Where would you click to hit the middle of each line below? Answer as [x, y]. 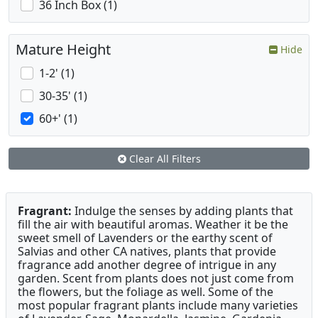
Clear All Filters [163, 159]
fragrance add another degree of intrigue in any [147, 265]
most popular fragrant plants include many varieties [158, 306]
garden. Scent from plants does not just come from [156, 279]
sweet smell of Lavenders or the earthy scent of [145, 238]
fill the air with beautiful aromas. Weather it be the [153, 225]
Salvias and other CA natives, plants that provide [147, 252]
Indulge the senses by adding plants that [182, 211]
